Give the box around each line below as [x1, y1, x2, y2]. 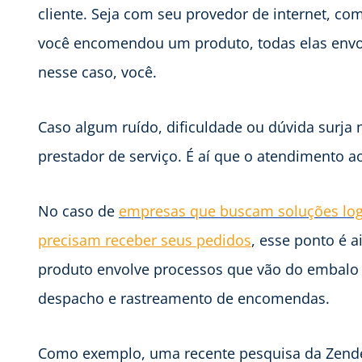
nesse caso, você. [38, 61, 157, 82]
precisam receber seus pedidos [38, 229, 251, 250]
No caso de [38, 200, 119, 221]
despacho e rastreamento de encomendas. [38, 288, 330, 308]
